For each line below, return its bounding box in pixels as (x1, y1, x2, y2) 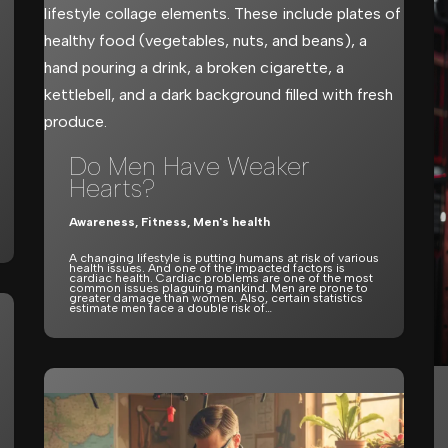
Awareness (69, 215, 135, 229)
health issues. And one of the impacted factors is (69, 261, 345, 275)
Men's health (193, 215, 270, 229)
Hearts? (69, 173, 155, 203)
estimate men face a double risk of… (69, 301, 275, 315)
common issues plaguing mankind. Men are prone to (69, 281, 368, 295)
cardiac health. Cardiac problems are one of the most (69, 271, 373, 285)
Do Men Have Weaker (69, 151, 310, 181)
